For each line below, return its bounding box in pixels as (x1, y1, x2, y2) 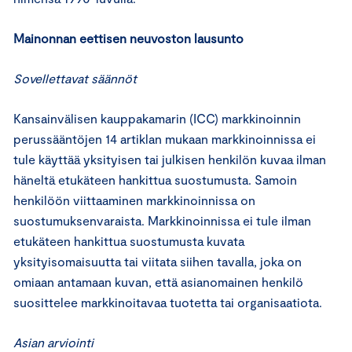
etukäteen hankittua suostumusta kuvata (13, 233, 244, 248)
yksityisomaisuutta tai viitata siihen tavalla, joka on (13, 254, 302, 269)
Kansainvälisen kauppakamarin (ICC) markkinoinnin (13, 111, 301, 126)
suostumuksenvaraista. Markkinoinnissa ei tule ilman (13, 213, 311, 228)
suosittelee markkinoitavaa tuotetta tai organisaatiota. (13, 295, 322, 310)
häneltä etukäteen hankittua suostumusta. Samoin (13, 172, 297, 187)
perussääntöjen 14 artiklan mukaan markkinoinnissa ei (13, 131, 316, 146)
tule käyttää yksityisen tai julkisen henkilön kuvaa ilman (13, 152, 326, 167)
